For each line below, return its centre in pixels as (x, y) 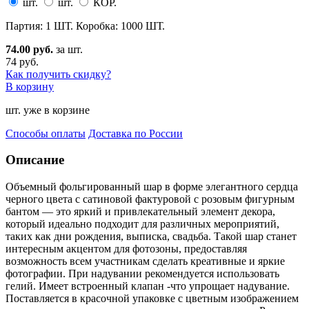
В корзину (30, 86)
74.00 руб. (29, 49)
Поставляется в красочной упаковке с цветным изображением (152, 298)
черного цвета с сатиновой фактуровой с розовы (120, 199)
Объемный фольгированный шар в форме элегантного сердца (152, 186)
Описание (35, 160)
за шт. (68, 49)
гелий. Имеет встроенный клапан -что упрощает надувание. (148, 286)
